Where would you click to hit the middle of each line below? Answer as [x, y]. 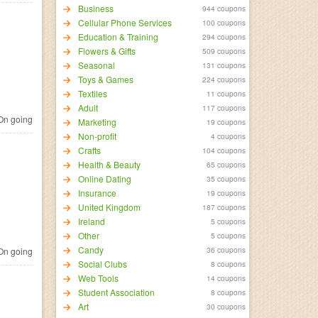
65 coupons [226, 164]
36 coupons [226, 250]
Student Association [116, 292]
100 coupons [224, 22]
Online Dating [104, 179]
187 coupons [224, 207]
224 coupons [224, 79]
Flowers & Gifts [106, 51]
